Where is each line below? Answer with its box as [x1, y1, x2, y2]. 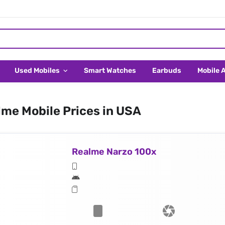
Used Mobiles [15, 66, 61, 75]
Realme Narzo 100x [72, 146, 156, 157]
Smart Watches [84, 66, 136, 75]
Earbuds [152, 66, 181, 75]
